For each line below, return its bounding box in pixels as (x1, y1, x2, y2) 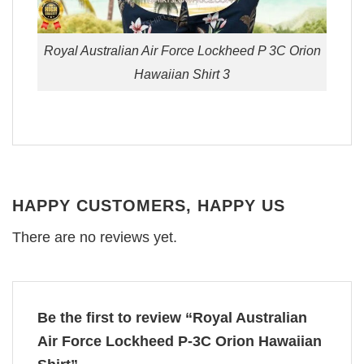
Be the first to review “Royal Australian (37, 310, 307, 327)
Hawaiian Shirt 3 (134, 66, 230, 81)
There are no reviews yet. (12, 229, 177, 246)
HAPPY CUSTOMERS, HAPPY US (12, 197, 285, 215)
